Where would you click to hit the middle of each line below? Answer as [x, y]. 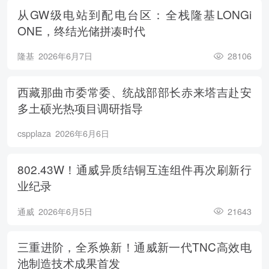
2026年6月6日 [82, 134]
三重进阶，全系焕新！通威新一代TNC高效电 [134, 247]
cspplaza [34, 134]
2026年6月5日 [65, 211]
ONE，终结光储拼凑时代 [81, 30]
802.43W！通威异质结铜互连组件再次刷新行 [134, 169]
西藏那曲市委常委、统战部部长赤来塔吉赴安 [134, 91]
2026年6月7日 [65, 56]
